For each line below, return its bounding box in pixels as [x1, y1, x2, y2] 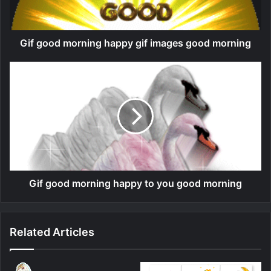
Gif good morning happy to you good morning [29, 177, 242, 190]
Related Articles [10, 226, 94, 239]
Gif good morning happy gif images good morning [20, 37, 251, 50]
